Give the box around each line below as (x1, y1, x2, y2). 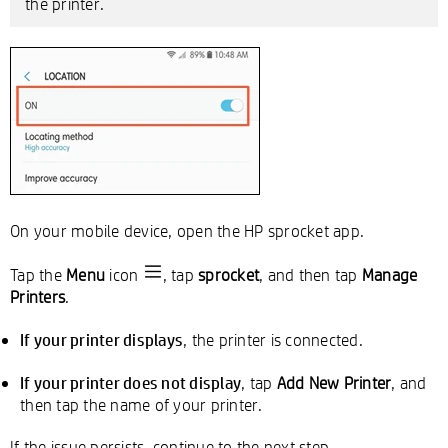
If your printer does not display (20, 371, 241, 393)
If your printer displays (20, 328, 183, 350)
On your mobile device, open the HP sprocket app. (10, 220, 364, 241)
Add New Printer (276, 372, 392, 393)
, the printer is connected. (183, 329, 363, 350)
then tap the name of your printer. (20, 394, 263, 415)
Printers (10, 286, 65, 307)
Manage (361, 264, 418, 285)
